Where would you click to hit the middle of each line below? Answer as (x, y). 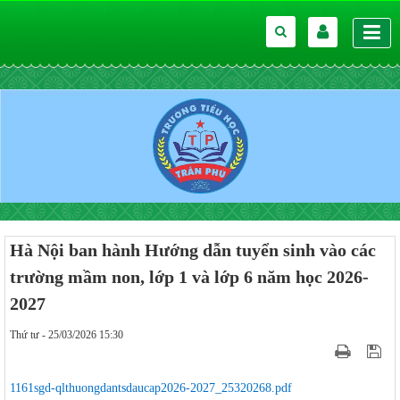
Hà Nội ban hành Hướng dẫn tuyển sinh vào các (193, 250)
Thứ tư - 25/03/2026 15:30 (67, 335)
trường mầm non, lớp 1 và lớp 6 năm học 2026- (189, 277)
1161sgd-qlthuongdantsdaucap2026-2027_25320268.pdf (151, 388)
